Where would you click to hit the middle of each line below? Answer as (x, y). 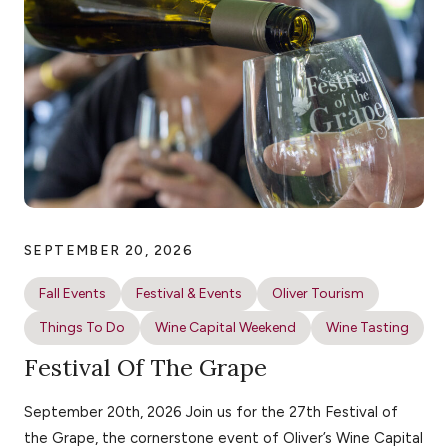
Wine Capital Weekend (225, 327)
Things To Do (82, 327)
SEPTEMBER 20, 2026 (109, 250)
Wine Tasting (367, 327)
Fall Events (72, 293)
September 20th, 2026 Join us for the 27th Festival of (211, 412)
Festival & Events (189, 293)
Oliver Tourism (318, 293)
